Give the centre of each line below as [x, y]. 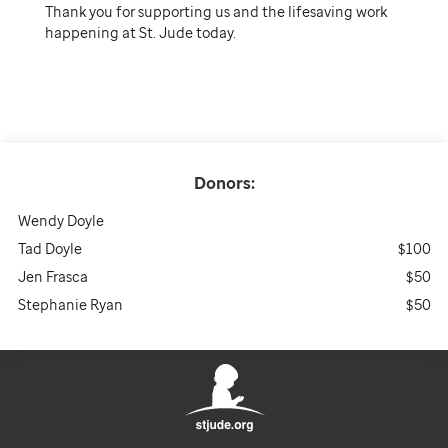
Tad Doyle [49, 248]
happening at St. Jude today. [140, 32]
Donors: [224, 183]
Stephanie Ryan [70, 304]
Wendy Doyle [60, 220]
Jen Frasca [52, 276]
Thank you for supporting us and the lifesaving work [215, 11]
